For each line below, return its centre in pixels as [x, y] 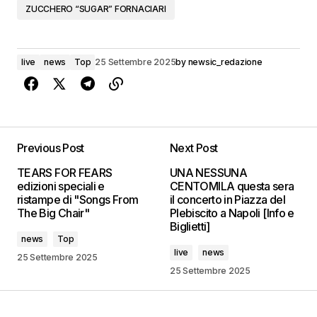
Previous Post [51, 148]
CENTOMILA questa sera [232, 186]
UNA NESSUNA [208, 172]
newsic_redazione [225, 62]
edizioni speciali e [61, 186]
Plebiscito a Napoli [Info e [232, 213]
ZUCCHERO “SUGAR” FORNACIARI [96, 8]
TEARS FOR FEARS [65, 172]
